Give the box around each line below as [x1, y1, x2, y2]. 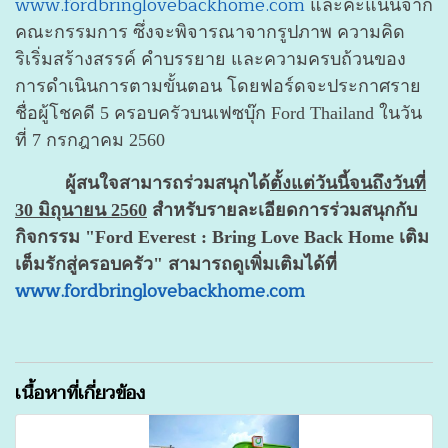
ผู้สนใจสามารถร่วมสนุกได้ [15, 172, 270, 193]
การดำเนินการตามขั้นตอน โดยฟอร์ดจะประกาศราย [15, 75, 421, 96]
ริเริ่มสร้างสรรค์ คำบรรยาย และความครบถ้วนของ [15, 48, 406, 69]
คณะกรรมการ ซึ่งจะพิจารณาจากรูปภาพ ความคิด [15, 21, 405, 42]
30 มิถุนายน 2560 [15, 199, 147, 220]
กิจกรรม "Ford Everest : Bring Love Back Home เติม [15, 226, 429, 247]
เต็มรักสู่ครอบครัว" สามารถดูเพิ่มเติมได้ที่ [15, 253, 337, 274]
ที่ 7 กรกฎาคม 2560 [15, 129, 165, 150]
